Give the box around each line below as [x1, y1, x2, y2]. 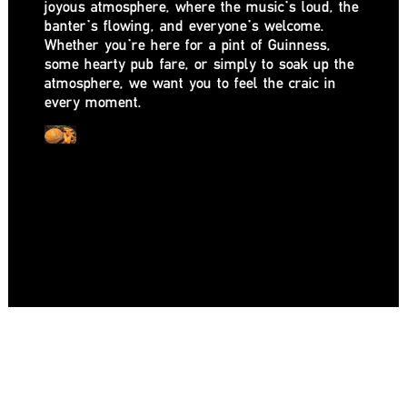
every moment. [45, 92, 142, 112]
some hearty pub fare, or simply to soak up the [45, 54, 354, 74]
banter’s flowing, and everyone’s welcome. [45, 15, 324, 35]
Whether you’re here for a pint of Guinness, [45, 35, 331, 55]
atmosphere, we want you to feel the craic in [45, 73, 336, 93]
